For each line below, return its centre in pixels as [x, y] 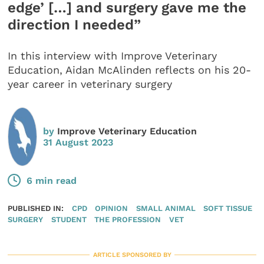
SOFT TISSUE [228, 208]
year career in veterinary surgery [90, 84]
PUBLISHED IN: [36, 208]
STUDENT [69, 220]
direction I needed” [75, 24]
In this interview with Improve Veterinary [113, 56]
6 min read [52, 180]
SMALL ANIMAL [166, 208]
